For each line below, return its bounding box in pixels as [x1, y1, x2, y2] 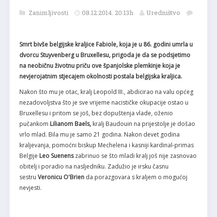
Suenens [51, 152, 74, 160]
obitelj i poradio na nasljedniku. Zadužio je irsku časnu [19, 162, 169, 171]
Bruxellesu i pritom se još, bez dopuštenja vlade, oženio [19, 109, 173, 118]
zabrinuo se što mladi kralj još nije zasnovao [74, 152, 197, 160]
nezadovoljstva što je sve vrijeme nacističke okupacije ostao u [19, 98, 188, 107]
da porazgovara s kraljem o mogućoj [84, 173, 187, 182]
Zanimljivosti [29, 8, 70, 17]
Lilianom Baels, [50, 120, 91, 128]
